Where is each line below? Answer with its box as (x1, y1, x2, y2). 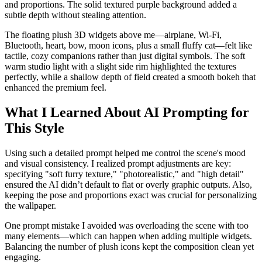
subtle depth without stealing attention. (5, 10, 146, 20)
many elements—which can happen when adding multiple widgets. (5, 231, 252, 242)
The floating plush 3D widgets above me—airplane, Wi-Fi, (5, 30, 222, 40)
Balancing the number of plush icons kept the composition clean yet (5, 242, 254, 252)
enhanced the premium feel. (5, 82, 106, 93)
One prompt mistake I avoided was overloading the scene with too (5, 220, 249, 231)
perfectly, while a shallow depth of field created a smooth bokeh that (5, 72, 256, 82)
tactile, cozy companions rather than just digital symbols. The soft (5, 51, 245, 61)
